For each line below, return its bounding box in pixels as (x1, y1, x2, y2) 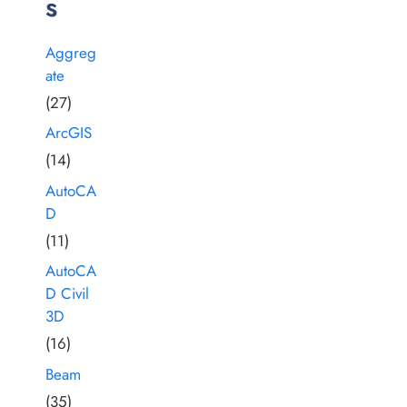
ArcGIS (45, 122, 92, 144)
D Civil (45, 283, 89, 305)
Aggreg (45, 41, 96, 64)
